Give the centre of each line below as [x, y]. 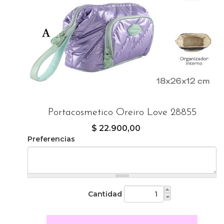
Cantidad [105, 194]
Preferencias [51, 139]
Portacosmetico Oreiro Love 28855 [122, 112]
